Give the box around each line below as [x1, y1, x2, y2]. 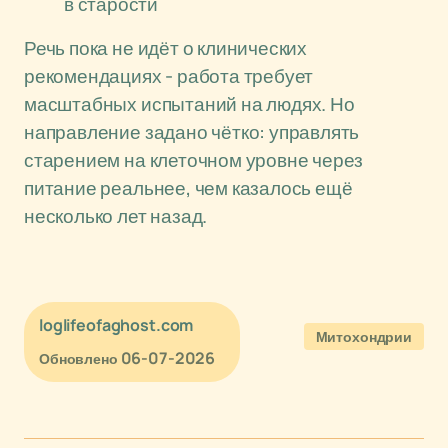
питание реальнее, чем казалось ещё [24, 175, 353, 201]
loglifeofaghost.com [39, 314, 194, 336]
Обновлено [39, 349, 118, 368]
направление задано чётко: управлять [24, 119, 360, 145]
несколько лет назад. [24, 203, 208, 229]
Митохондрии [315, 327, 412, 346]
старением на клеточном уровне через [24, 147, 364, 173]
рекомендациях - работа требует [24, 63, 314, 89]
